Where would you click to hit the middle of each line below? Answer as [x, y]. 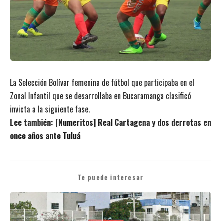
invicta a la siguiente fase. [50, 109]
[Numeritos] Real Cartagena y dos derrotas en [133, 123]
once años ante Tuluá [45, 136]
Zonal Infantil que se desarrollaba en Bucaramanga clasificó [100, 96]
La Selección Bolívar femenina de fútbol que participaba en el [102, 83]
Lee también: [33, 123]
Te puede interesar [110, 177]
